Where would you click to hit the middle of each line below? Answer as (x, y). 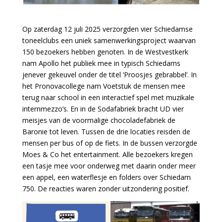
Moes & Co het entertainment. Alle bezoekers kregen (107, 155)
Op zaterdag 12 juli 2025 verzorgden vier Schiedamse (107, 29)
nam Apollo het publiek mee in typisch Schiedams (101, 63)
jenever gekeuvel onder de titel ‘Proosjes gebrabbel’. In (109, 75)
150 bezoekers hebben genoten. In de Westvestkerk (105, 52)
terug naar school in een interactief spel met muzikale (108, 98)
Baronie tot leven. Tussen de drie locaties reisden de (106, 132)
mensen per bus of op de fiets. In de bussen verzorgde (110, 143)
